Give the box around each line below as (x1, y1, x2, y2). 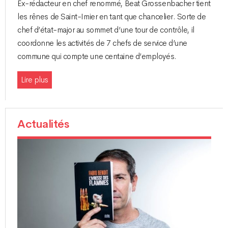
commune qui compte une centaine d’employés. (17, 51, 177, 62)
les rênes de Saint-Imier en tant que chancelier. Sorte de (17, 11, 206, 22)
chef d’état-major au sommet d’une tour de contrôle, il (17, 24, 194, 35)
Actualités (17, 117, 69, 132)
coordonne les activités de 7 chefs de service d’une (17, 38, 188, 48)
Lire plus (21, 74, 48, 85)
